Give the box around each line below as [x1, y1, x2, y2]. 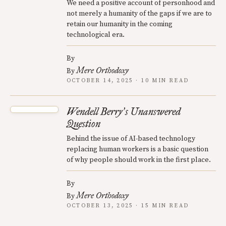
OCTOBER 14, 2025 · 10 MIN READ [67, 77, 189, 85]
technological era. [67, 30, 125, 40]
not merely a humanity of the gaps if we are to [67, 9, 212, 19]
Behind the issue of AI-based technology [67, 134, 195, 144]
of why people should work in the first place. [67, 155, 211, 165]
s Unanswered [125, 105, 181, 118]
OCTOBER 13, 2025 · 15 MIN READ [67, 202, 189, 210]
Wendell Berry [67, 105, 122, 118]
